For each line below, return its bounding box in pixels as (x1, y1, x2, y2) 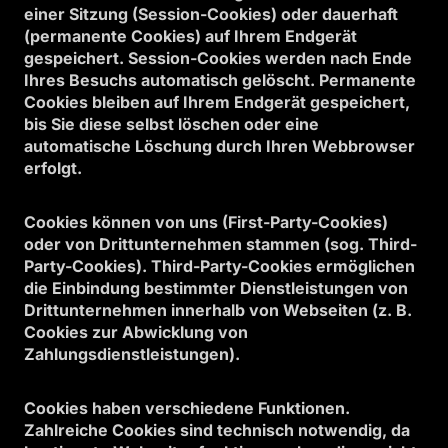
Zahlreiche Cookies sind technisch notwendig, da (24, 420, 410, 440)
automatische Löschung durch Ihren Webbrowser (24, 136, 415, 156)
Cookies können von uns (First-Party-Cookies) (24, 212, 388, 232)
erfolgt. (24, 158, 82, 178)
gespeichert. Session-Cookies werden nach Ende (24, 48, 412, 68)
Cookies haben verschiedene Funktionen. (24, 398, 350, 418)
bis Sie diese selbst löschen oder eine (24, 114, 319, 134)
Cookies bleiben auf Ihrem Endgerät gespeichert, (24, 92, 410, 112)
